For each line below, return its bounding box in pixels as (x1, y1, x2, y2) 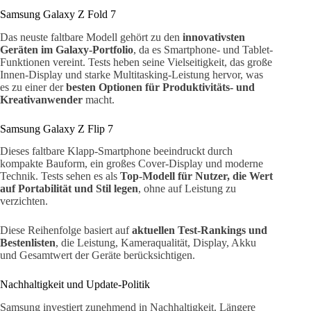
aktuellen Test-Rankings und (132, 224, 267, 237)
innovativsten (183, 31, 245, 43)
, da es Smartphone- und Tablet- (133, 43, 273, 56)
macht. (83, 93, 115, 106)
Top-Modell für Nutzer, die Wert (120, 170, 273, 183)
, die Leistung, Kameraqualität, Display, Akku (56, 237, 256, 249)
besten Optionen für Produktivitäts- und (66, 81, 255, 93)
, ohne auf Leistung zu (138, 183, 236, 195)
